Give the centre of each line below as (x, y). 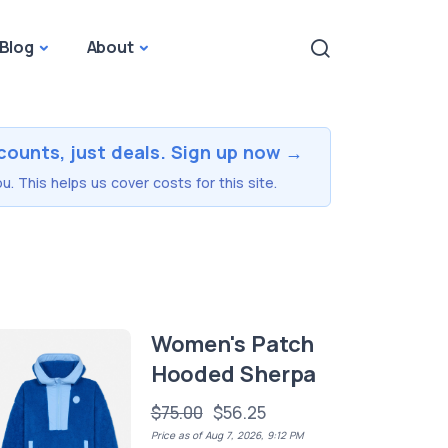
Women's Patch (232, 344)
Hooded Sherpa (233, 374)
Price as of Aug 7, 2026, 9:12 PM (226, 435)
